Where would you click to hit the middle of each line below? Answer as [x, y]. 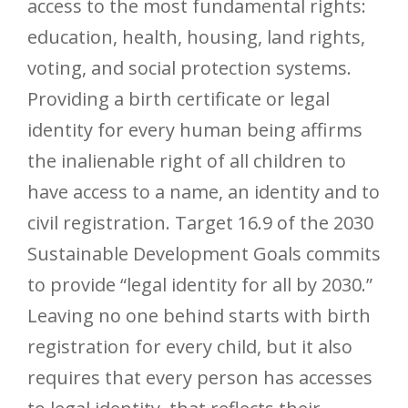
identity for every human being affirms [195, 130]
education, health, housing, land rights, [196, 37]
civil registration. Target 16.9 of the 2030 [200, 223]
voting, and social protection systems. [189, 68]
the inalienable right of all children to [187, 161]
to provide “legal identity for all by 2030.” [200, 285]
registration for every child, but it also [190, 347]
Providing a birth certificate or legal [178, 99]
